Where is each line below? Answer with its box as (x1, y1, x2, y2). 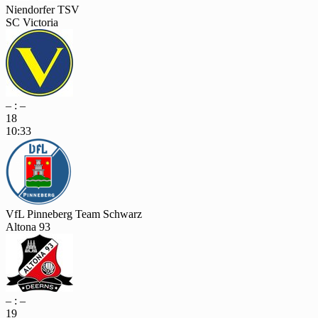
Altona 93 (6, 220, 50, 233)
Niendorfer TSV (6, 3, 79, 16)
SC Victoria (6, 16, 58, 28)
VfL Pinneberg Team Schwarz (6, 207, 142, 220)
